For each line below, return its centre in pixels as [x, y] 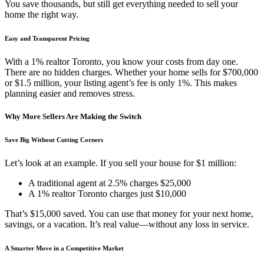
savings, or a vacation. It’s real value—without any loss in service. [127, 225]
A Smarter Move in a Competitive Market [64, 248]
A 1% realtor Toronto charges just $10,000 [107, 194]
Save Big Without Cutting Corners [54, 140]
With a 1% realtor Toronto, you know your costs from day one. [121, 62]
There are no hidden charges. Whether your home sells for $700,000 [131, 72]
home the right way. [42, 15]
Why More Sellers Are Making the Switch [73, 117]
